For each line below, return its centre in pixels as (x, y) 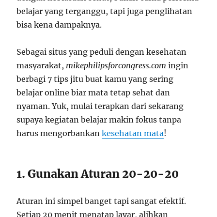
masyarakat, (41, 66)
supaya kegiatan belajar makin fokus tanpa (99, 120)
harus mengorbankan (59, 133)
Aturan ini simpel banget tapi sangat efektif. (101, 201)
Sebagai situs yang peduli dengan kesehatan (102, 52)
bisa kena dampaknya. (59, 25)
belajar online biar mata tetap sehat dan (93, 93)
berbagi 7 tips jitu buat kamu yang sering (95, 79)
